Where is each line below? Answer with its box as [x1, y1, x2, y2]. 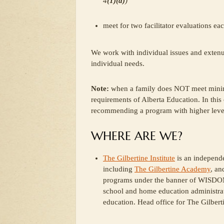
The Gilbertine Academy [134, 165, 210, 173]
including [103, 165, 134, 173]
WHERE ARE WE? [91, 128, 182, 143]
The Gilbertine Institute [103, 154, 175, 162]
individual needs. [91, 59, 144, 67]
